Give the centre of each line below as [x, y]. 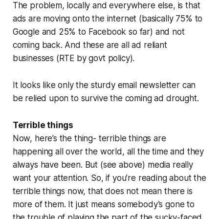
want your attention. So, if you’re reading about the [109, 178]
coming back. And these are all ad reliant [90, 45]
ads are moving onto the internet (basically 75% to [108, 19]
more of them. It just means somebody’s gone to [103, 205]
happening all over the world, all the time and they [108, 152]
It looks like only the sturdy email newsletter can [104, 85]
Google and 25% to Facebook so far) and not [99, 32]
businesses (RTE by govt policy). [74, 58]
